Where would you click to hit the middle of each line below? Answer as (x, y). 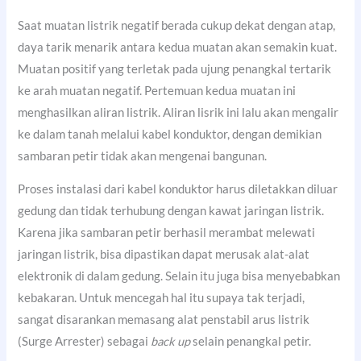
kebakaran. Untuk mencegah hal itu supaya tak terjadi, (162, 298)
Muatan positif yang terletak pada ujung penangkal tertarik (175, 68)
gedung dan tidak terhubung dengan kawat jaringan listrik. (171, 211)
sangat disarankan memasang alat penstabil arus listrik (164, 320)
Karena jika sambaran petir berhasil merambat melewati (167, 233)
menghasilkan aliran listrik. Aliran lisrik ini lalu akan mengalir (178, 112)
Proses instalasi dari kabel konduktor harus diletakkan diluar (178, 189)
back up (171, 342)
